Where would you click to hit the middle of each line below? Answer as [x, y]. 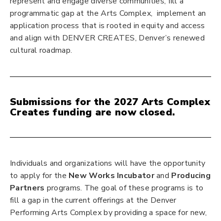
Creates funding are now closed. [92, 112]
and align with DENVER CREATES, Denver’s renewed [108, 38]
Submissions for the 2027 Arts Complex [110, 102]
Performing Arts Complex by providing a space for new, [108, 213]
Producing [191, 176]
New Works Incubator [111, 176]
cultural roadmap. [41, 50]
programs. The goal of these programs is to [124, 188]
